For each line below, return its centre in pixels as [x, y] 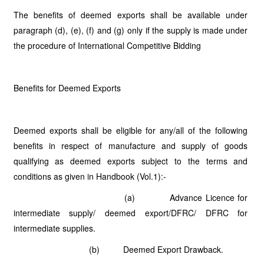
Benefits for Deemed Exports [72, 88]
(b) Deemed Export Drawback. [118, 249]
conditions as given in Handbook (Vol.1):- [90, 176]
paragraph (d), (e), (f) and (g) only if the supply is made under [131, 30]
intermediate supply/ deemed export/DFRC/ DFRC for [131, 213]
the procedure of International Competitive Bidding [107, 45]
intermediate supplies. [54, 228]
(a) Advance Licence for [131, 197]
